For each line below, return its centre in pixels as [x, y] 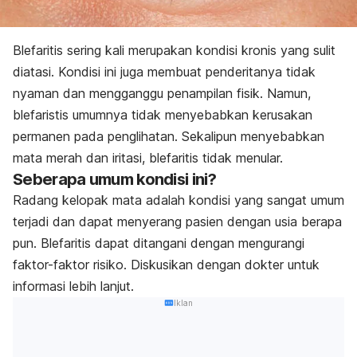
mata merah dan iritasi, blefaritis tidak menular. [148, 157]
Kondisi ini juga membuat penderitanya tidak [185, 71]
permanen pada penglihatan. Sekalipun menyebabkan [169, 136]
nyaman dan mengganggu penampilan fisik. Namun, [162, 93]
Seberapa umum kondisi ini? [114, 179]
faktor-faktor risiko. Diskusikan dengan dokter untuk [166, 264]
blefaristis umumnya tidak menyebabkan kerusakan [163, 114]
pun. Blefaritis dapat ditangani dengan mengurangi [159, 243]
